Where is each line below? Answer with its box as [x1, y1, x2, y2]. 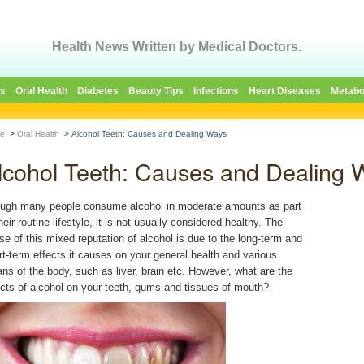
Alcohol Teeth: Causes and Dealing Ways [71, 129, 227, 138]
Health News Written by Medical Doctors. [52, 40, 301, 54]
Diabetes [77, 85, 119, 97]
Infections [193, 85, 239, 97]
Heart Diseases [249, 85, 321, 97]
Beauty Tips [128, 85, 184, 97]
